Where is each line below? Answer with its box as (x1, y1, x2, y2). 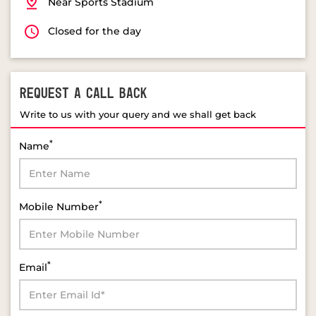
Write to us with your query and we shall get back (20, 108, 256, 120)
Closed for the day (48, 24, 141, 37)
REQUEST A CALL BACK (20, 85, 147, 102)
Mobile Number (19, 200, 99, 213)
